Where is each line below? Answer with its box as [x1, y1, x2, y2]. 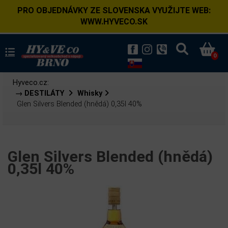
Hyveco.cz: [13, 78, 49, 87]
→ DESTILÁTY [15, 89, 66, 98]
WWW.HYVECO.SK [80, 17, 148, 26]
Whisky [77, 89, 102, 98]
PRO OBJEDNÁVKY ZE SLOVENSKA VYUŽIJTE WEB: [17, 6, 211, 15]
